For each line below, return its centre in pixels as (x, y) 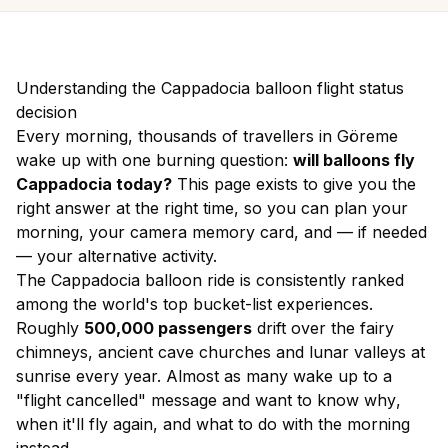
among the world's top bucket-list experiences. (194, 304)
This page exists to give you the (294, 184)
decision (46, 112)
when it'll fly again (84, 424)
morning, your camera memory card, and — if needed (221, 232)
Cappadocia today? (94, 184)
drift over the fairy (323, 328)
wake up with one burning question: (154, 160)
